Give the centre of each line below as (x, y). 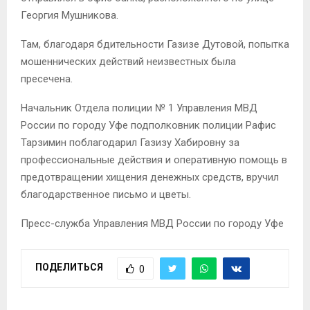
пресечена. (47, 79)
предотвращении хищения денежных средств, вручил (150, 177)
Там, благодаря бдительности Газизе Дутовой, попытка (155, 44)
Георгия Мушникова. (70, 15)
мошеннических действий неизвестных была (128, 61)
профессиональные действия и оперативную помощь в (154, 159)
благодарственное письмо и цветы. (106, 194)
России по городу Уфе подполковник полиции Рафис (148, 125)
